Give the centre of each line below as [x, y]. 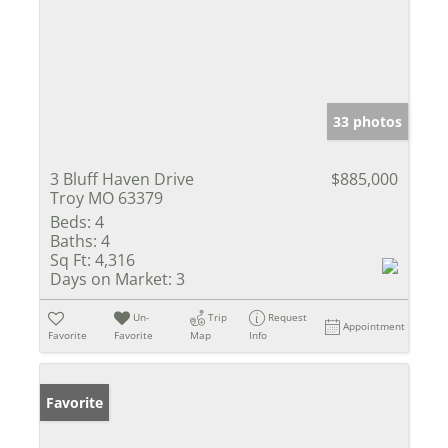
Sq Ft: [70, 259]
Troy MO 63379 [106, 197]
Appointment [374, 325]
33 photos [367, 121]
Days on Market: [111, 278]
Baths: [73, 240]
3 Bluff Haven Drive [122, 178]
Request [288, 316]
